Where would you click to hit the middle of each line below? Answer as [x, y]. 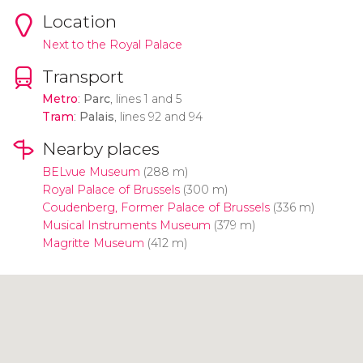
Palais [96, 117]
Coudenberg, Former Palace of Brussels [156, 208]
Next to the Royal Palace [112, 44]
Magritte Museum [93, 243]
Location [79, 21]
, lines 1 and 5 [145, 99]
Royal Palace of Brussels [111, 190]
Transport [83, 76]
